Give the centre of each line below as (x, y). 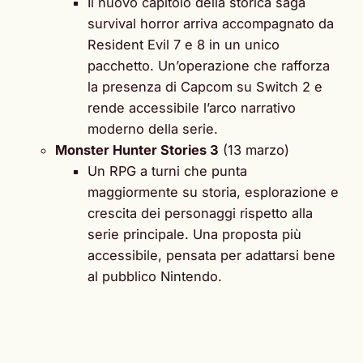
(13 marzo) (254, 149)
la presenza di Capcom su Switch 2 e (205, 86)
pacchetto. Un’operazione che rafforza (209, 65)
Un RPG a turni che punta (167, 171)
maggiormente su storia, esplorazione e (213, 192)
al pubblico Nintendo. (155, 276)
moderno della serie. (153, 128)
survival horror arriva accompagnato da (211, 23)
